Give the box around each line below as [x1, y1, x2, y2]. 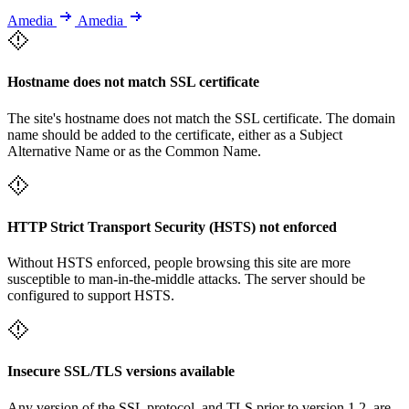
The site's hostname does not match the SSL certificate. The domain [7, 110, 395, 126]
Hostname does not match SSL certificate [7, 74, 259, 90]
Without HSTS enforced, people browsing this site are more [7, 255, 351, 271]
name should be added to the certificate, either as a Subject [7, 126, 342, 142]
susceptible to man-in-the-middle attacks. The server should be [7, 271, 365, 288]
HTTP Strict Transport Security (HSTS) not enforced [7, 218, 337, 235]
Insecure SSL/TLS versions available [7, 363, 235, 380]
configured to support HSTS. [7, 288, 174, 304]
